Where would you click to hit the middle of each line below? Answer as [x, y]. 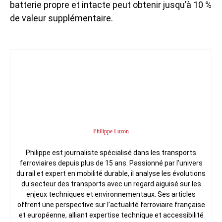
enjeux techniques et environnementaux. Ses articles [111, 194]
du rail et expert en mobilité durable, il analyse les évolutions [111, 173]
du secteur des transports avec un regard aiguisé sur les [111, 184]
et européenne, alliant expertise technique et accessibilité [111, 215]
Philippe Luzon [111, 131]
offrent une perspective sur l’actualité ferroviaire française [111, 205]
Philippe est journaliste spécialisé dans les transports [111, 153]
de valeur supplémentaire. [61, 18]
